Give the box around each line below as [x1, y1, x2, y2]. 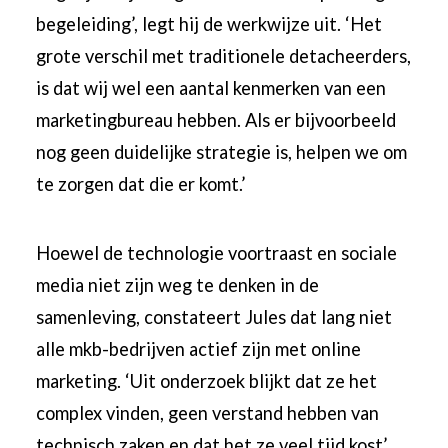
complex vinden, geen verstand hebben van [36, 401, 380, 424]
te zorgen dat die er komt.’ [36, 173, 247, 196]
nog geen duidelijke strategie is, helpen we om [36, 141, 408, 164]
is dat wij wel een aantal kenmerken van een [36, 77, 387, 100]
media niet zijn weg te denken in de [36, 273, 320, 296]
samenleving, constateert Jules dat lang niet [36, 305, 393, 328]
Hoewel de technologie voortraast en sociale [36, 241, 398, 264]
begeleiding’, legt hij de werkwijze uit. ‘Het [36, 13, 383, 36]
